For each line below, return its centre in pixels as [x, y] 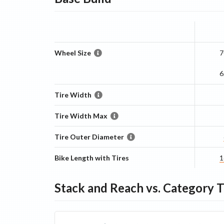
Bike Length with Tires [91, 158]
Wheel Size [72, 53]
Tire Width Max [81, 116]
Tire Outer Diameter [89, 137]
